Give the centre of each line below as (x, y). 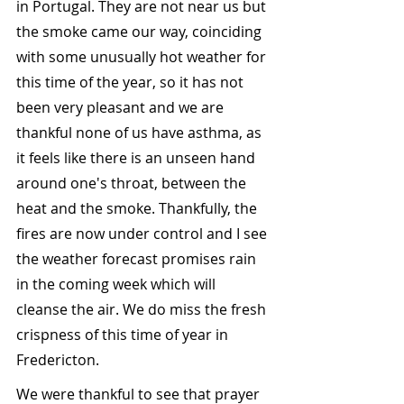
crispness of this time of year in (124, 335)
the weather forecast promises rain (138, 259)
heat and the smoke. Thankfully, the (138, 209)
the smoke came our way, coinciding (141, 32)
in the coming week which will (118, 285)
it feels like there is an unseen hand (138, 158)
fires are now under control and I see (143, 234)
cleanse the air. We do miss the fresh (143, 310)
